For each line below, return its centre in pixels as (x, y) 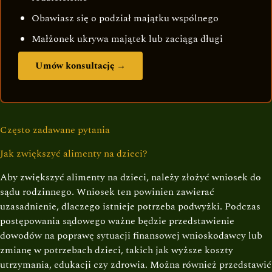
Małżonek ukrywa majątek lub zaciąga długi (127, 39)
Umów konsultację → (80, 66)
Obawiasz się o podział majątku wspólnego (125, 19)
